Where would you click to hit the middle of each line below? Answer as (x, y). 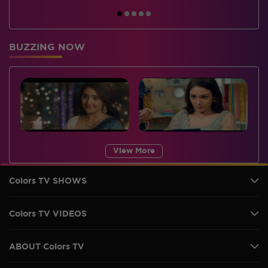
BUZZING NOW (47, 47)
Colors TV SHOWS (48, 181)
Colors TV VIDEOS (48, 214)
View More (134, 151)
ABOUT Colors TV (47, 247)
